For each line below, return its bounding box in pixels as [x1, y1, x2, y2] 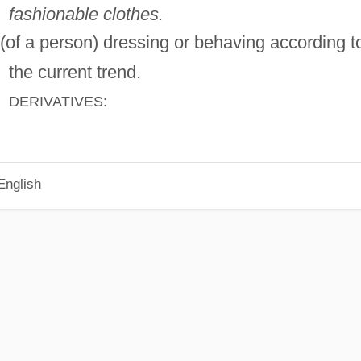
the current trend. [8, 61, 141, 82]
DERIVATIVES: [8, 93, 107, 110]
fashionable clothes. [8, 3, 164, 24]
